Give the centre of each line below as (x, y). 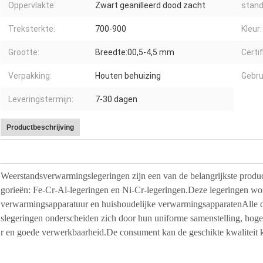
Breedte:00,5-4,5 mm (135, 53)
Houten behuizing (128, 76)
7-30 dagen (116, 100)
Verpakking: (30, 76)
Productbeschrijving (40, 128)
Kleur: (252, 29)
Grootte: (24, 53)
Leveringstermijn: (41, 100)
